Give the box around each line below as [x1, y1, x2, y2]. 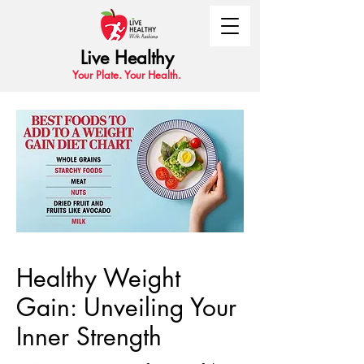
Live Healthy [80, 46, 174, 69]
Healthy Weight [16, 262, 180, 294]
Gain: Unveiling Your [16, 291, 236, 323]
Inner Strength [16, 320, 162, 353]
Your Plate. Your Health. [72, 67, 181, 82]
